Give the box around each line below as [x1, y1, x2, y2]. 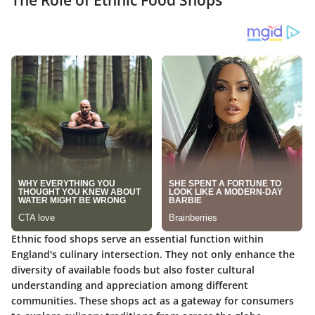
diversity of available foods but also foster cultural [11, 263, 255, 276]
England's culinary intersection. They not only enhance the [11, 247, 295, 261]
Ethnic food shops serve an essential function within [11, 232, 264, 245]
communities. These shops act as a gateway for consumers [11, 294, 294, 307]
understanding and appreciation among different [11, 278, 248, 292]
